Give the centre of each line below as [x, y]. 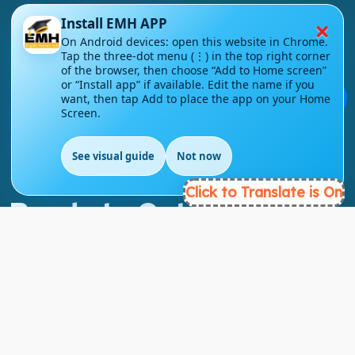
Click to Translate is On [264, 192]
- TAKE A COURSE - [99, 284]
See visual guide [113, 156]
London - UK [81, 57]
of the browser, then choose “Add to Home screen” [194, 70]
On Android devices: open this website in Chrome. [195, 42]
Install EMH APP [114, 23]
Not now [199, 156]
